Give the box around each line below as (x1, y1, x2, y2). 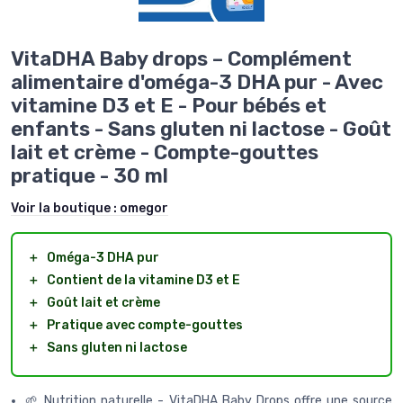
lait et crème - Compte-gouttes (11, 140, 318, 166)
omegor (120, 201, 168, 217)
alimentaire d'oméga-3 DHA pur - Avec (11, 70, 383, 95)
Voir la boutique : (11, 201, 120, 217)
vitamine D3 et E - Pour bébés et (11, 94, 327, 119)
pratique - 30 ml (11, 164, 168, 189)
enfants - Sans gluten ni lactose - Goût (11, 117, 391, 142)
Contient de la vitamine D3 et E (47, 273, 240, 289)
